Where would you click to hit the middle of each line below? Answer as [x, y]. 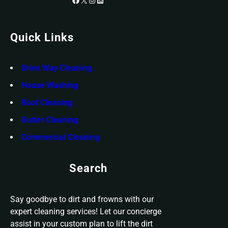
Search [88, 168]
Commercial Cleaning [61, 137]
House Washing [50, 85]
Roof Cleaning [47, 103]
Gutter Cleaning [50, 120]
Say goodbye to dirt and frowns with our [82, 199]
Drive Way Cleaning [57, 68]
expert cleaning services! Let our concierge [86, 211]
